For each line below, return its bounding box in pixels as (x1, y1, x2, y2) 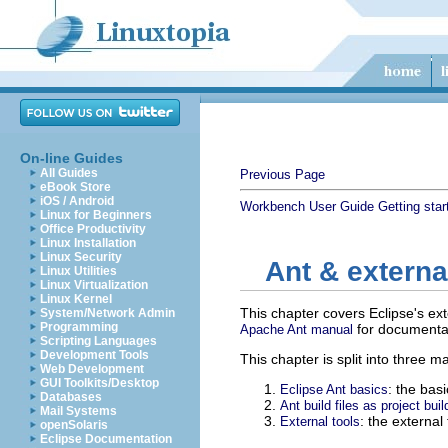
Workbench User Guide (240, 199, 374, 214)
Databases (40, 390, 102, 404)
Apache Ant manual (240, 322, 353, 338)
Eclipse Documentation (40, 432, 172, 446)
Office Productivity (40, 222, 146, 236)
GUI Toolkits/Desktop (40, 376, 159, 390)
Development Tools (40, 348, 149, 362)
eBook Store (40, 180, 111, 194)
